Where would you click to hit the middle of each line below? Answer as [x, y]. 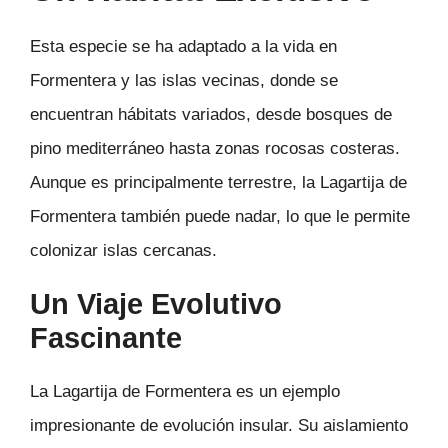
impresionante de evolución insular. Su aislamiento [219, 425]
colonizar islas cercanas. [123, 251]
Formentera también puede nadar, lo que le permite [220, 217]
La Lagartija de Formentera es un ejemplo [185, 391]
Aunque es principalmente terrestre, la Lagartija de [218, 183]
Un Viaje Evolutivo [156, 303]
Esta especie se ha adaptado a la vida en [183, 47]
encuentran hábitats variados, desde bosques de [211, 115]
